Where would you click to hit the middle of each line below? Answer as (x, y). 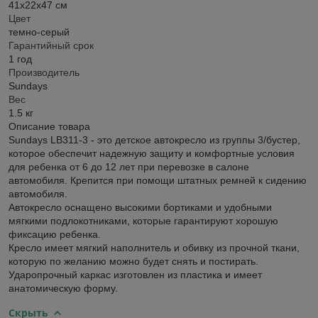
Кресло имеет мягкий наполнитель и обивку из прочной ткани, (154, 247)
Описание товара (49, 126)
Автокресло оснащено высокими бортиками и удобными (140, 207)
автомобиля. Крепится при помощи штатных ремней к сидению (158, 180)
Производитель (44, 72)
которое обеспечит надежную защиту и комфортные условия (152, 153)
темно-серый (39, 32)
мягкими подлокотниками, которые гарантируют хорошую (143, 220)
